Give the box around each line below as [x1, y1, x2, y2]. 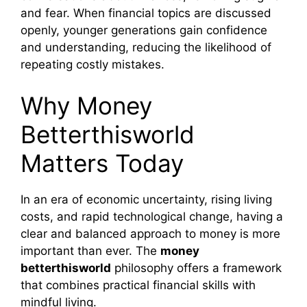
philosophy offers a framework [111, 260, 282, 275]
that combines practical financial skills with [21, 278, 256, 292]
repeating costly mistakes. [21, 58, 164, 72]
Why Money [21, 90, 152, 120]
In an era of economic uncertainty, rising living [21, 192, 272, 206]
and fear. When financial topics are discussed [21, 6, 271, 21]
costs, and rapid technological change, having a [21, 209, 283, 223]
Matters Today [21, 148, 184, 177]
